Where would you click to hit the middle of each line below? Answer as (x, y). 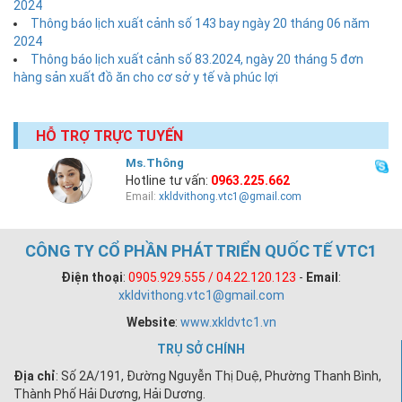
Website (150, 323)
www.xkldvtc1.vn (228, 323)
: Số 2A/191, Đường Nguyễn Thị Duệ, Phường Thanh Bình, (218, 376)
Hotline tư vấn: (169, 181)
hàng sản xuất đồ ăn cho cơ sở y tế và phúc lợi (146, 78)
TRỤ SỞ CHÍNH (201, 350)
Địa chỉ (35, 376)
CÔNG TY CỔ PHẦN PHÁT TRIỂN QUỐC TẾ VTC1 (201, 251)
